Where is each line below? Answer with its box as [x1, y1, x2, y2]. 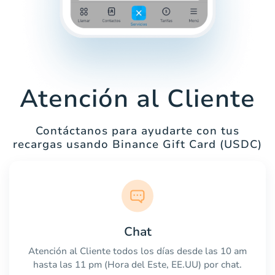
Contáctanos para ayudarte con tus [36, 123, 239, 139]
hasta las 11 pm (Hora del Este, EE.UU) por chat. [33, 258, 242, 271]
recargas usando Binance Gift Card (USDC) [13, 137, 262, 152]
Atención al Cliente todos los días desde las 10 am [28, 244, 247, 257]
